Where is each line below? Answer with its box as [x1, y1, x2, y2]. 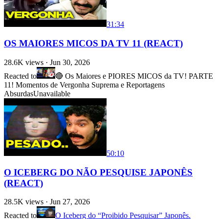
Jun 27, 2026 [50, 197, 90, 206]
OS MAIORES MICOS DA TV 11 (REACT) [4, 38, 183, 49]
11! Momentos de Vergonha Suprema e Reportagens [4, 80, 165, 89]
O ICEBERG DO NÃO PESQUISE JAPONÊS [4, 167, 193, 177]
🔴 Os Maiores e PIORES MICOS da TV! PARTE [55, 71, 213, 80]
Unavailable [33, 89, 70, 98]
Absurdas [4, 89, 33, 98]
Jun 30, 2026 [50, 58, 90, 66]
